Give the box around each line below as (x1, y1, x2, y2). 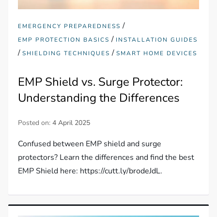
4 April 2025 (52, 118, 91, 128)
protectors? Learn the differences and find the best (18, 152, 195, 163)
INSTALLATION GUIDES (116, 36, 198, 44)
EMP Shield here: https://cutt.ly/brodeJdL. (18, 166, 163, 177)
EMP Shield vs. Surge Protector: (18, 74, 183, 90)
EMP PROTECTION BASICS (18, 36, 110, 44)
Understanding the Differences (18, 90, 180, 106)
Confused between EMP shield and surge (18, 139, 162, 150)
